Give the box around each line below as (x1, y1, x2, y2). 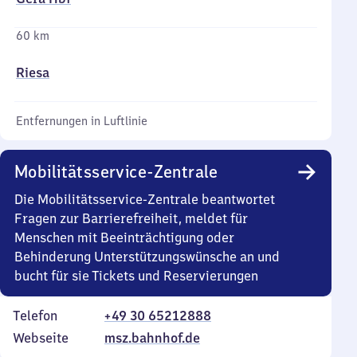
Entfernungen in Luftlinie (16, 114, 147, 128)
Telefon (13, 308, 57, 324)
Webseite (13, 330, 69, 346)
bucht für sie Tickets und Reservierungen (14, 268, 258, 284)
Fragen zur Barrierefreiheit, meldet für (14, 210, 248, 226)
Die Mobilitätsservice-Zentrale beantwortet (14, 191, 275, 207)
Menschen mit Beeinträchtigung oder (14, 229, 234, 245)
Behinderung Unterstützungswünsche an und (14, 249, 280, 265)
